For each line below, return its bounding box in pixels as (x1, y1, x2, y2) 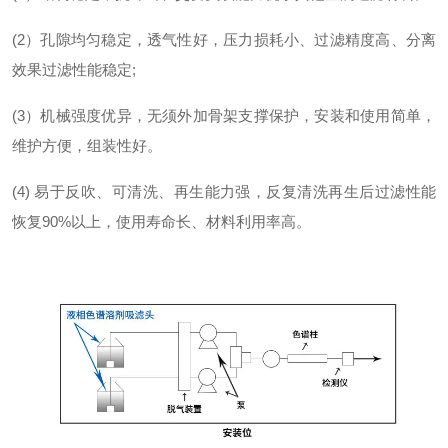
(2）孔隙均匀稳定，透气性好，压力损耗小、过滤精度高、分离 (12, 31, 436, 48)
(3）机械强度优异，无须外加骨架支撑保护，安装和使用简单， (12, 107, 436, 124)
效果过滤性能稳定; (12, 61, 136, 78)
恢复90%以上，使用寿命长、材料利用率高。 (12, 213, 311, 230)
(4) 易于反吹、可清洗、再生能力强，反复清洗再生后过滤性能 (12, 183, 436, 200)
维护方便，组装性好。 (12, 137, 162, 154)
